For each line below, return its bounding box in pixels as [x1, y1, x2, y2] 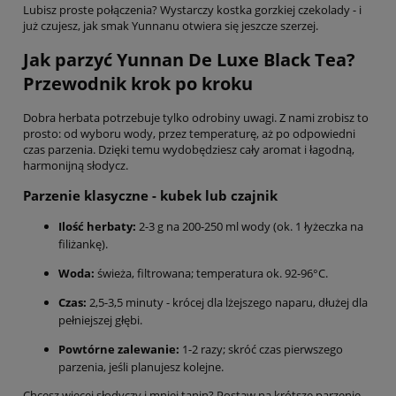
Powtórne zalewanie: [58, 341, 179, 358]
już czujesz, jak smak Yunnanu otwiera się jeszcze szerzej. [23, 17, 318, 34]
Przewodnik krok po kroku [23, 71, 253, 95]
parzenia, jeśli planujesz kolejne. [58, 359, 224, 376]
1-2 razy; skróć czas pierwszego [179, 341, 343, 358]
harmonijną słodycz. [23, 156, 128, 173]
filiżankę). [58, 236, 108, 253]
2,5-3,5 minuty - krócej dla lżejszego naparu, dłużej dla [87, 294, 368, 311]
